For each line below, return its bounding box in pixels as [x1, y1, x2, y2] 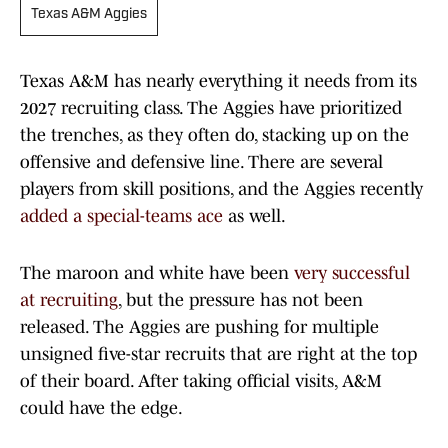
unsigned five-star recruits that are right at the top [20, 344, 417, 365]
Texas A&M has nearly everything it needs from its [20, 71, 417, 92]
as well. [223, 206, 286, 227]
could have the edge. [20, 398, 183, 419]
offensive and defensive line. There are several [20, 152, 383, 173]
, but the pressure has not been [118, 290, 363, 311]
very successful [294, 263, 410, 284]
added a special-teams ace [20, 206, 223, 227]
